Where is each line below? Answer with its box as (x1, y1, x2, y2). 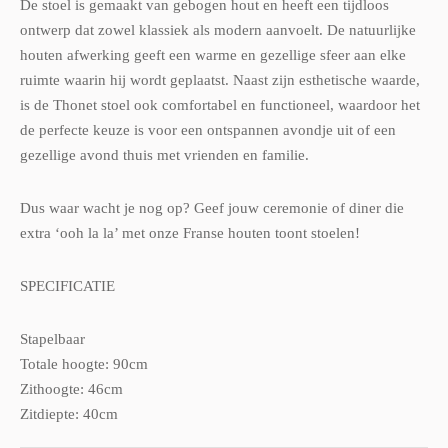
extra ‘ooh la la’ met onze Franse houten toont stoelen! (20, 224, 360, 241)
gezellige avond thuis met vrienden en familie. (20, 146, 309, 163)
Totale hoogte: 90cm (20, 355, 148, 372)
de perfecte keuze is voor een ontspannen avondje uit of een (20, 121, 396, 138)
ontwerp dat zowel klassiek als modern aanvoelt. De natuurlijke (20, 21, 416, 38)
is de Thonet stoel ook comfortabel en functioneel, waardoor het (20, 96, 420, 113)
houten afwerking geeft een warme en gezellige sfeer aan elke (20, 46, 406, 63)
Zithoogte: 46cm (20, 380, 123, 397)
